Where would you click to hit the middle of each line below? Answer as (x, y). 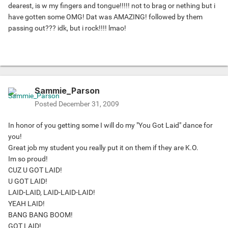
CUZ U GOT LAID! (35, 170)
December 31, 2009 (89, 104)
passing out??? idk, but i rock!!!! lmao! (67, 28)
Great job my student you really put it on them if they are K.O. (103, 148)
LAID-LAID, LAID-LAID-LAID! (52, 193)
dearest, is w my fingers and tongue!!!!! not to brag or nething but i (112, 6)
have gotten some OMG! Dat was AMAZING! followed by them (105, 17)
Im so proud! (28, 159)
